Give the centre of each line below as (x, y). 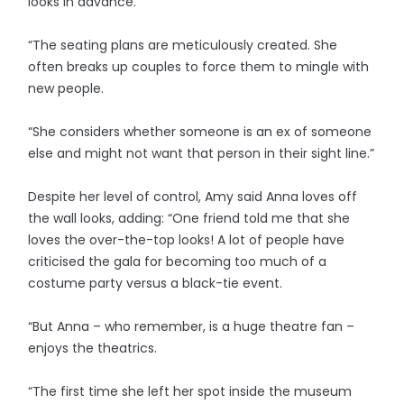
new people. (66, 88)
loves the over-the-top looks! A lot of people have (187, 239)
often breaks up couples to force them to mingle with (199, 66)
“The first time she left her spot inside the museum (190, 391)
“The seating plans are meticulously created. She (183, 45)
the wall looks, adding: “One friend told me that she (189, 218)
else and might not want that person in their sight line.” (202, 153)
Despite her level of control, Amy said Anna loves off (193, 196)
